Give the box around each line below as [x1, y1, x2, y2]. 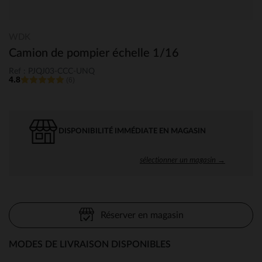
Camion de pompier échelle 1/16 [9, 47, 179, 59]
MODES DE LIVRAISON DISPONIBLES [9, 239, 171, 249]
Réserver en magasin [100, 210, 184, 220]
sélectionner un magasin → [140, 154, 225, 164]
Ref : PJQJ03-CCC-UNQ [9, 67, 95, 75]
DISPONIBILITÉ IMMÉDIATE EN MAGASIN [58, 127, 206, 135]
